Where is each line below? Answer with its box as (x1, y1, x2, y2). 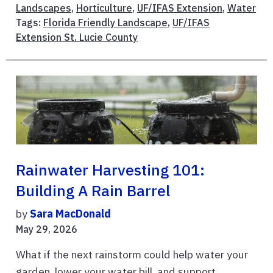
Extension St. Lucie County (16, 31, 138, 44)
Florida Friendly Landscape (43, 16, 168, 29)
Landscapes (16, 2, 71, 15)
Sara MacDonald (30, 207, 111, 221)
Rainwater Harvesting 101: (16, 160, 205, 180)
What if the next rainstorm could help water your (16, 247, 248, 262)
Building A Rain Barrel (16, 181, 170, 201)
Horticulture (76, 2, 132, 15)
